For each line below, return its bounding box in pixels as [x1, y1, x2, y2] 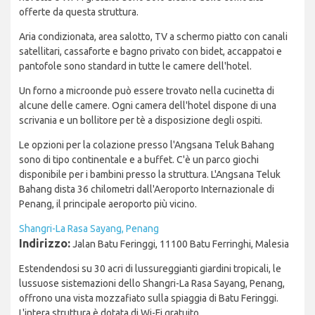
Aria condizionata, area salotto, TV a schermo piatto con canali [19, 31, 288, 43]
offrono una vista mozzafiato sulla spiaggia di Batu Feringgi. [19, 292, 278, 304]
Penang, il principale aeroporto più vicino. [19, 198, 197, 210]
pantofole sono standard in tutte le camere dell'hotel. [19, 60, 252, 72]
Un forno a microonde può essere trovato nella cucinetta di [19, 85, 274, 97]
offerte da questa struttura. [19, 6, 139, 18]
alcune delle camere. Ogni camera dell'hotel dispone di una [19, 100, 276, 112]
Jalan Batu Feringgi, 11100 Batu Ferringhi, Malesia [70, 238, 289, 250]
